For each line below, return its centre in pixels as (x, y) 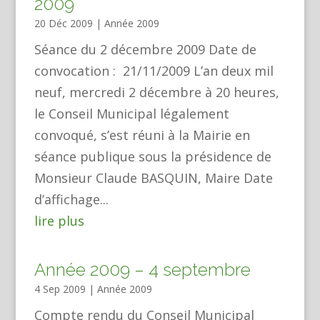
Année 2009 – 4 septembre (142, 270)
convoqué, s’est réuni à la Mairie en (142, 135)
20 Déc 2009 (63, 23)
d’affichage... (71, 199)
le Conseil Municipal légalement (131, 114)
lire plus (59, 221)
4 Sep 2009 (60, 289)
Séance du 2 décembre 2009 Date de (145, 49)
